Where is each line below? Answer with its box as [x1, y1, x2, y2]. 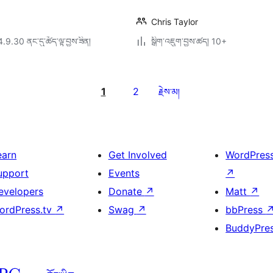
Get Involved [108, 149, 167, 161]
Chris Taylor [151, 16, 198, 27]
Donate [108, 185, 145, 197]
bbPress [225, 204, 266, 216]
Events [108, 167, 140, 179]
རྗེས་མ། [158, 87, 180, 97]
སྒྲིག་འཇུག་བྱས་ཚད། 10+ [151, 36, 227, 46]
